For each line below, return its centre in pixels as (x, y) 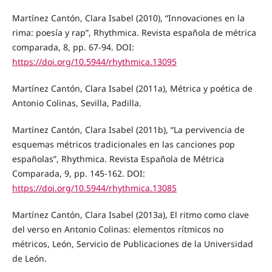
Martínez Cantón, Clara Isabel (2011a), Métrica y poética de (132, 89)
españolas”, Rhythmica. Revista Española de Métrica (118, 159)
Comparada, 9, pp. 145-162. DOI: (78, 174)
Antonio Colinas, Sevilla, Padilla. (76, 103)
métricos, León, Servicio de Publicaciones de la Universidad (132, 244)
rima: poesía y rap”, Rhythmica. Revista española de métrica (134, 33)
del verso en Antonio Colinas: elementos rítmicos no (117, 229)
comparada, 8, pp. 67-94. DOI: (73, 47)
